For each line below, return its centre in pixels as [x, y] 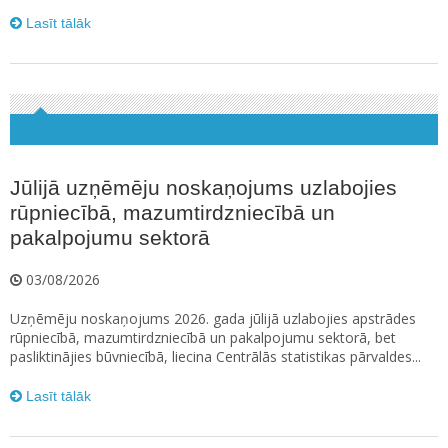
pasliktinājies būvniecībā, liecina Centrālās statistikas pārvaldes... [215, 357]
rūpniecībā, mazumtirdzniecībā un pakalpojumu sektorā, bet [203, 338]
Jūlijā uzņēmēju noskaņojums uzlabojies [203, 188]
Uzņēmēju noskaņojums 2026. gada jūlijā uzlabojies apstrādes [213, 319]
